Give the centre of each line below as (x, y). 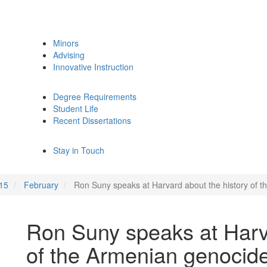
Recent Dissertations (92, 120)
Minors (66, 43)
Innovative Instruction (93, 67)
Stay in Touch (79, 150)
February (41, 185)
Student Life (76, 108)
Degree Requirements (95, 97)
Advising (69, 55)
